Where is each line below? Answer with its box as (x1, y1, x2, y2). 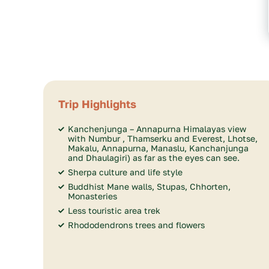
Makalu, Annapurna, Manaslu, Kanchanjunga (68, 143, 249, 153)
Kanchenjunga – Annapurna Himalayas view (68, 124, 246, 134)
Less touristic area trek (68, 205, 160, 216)
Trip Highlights (58, 97, 136, 110)
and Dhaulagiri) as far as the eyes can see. (68, 153, 240, 163)
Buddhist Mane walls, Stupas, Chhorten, (68, 181, 231, 192)
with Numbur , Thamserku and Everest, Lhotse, (68, 133, 258, 144)
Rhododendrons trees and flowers (68, 220, 205, 230)
